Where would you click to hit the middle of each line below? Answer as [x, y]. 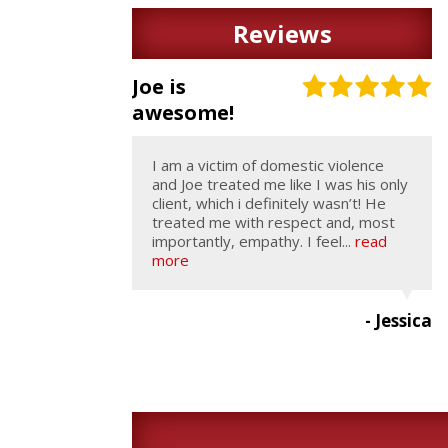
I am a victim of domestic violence [268, 164]
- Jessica [398, 320]
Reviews [282, 33]
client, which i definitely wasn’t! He [269, 202]
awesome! [183, 112]
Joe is [159, 86]
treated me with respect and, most [273, 221]
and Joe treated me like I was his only [280, 183]
